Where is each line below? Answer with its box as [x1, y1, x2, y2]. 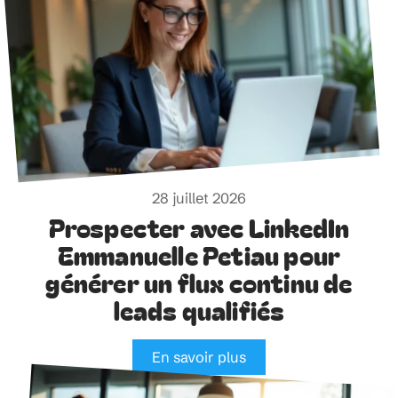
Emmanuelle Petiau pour [57, 235, 341, 273]
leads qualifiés [113, 291, 285, 328]
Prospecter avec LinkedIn [48, 208, 350, 245]
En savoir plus [152, 347, 246, 366]
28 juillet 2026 [152, 188, 246, 207]
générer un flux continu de [45, 263, 353, 300]
